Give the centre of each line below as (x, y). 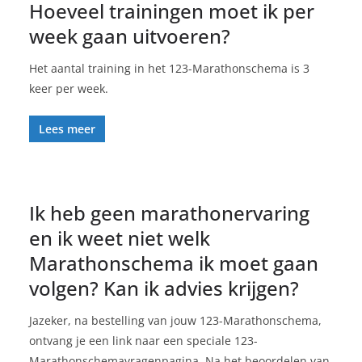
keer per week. (69, 88)
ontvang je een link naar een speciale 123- (143, 340)
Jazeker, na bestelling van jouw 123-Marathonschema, (175, 320)
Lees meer (67, 128)
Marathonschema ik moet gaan (174, 263)
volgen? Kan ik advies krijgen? (164, 288)
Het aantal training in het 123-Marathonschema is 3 (169, 68)
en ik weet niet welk (120, 238)
